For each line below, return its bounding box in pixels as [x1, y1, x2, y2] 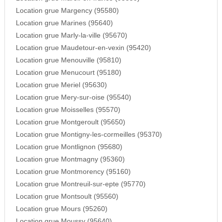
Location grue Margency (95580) [15, 7, 119, 15]
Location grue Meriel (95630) [15, 81, 107, 89]
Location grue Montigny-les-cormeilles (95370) [15, 131, 162, 139]
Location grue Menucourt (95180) [15, 69, 121, 77]
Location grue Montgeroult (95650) [15, 118, 125, 126]
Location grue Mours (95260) [15, 205, 108, 213]
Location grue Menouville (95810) [15, 56, 121, 64]
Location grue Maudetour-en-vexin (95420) [15, 44, 151, 52]
